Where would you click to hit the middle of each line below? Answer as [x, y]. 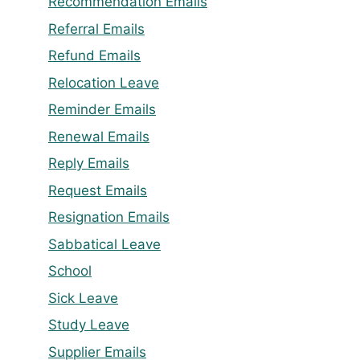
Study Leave [89, 325]
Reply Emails [89, 164]
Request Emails [98, 190]
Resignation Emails [109, 217]
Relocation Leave [104, 82]
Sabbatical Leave [104, 244]
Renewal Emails [99, 136]
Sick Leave [83, 298]
